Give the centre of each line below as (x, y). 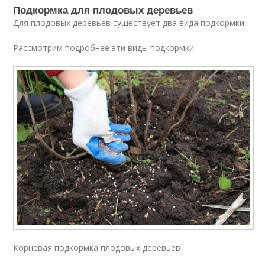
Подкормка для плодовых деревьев (103, 9)
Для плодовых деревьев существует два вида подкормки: (130, 23)
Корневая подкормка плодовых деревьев (97, 248)
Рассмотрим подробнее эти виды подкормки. (105, 48)
